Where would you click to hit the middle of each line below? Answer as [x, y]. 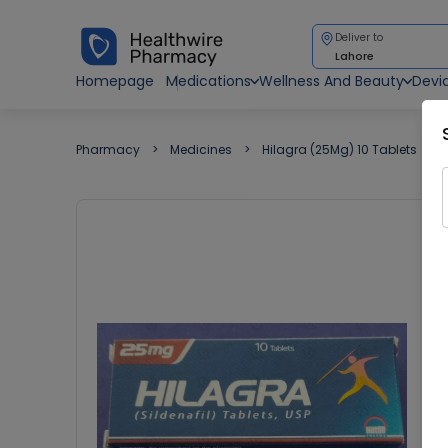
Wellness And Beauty [331, 81]
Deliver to [359, 37]
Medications [208, 81]
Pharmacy [108, 149]
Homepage [115, 81]
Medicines [201, 149]
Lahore [354, 56]
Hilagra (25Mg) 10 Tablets [339, 149]
